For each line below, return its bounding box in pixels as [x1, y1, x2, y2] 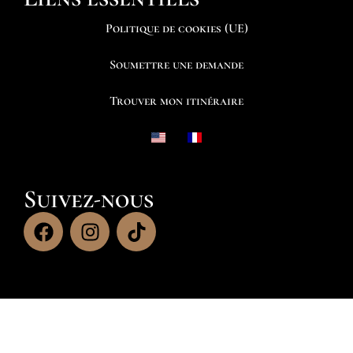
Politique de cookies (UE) [105, 20, 248, 37]
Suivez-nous [24, 184, 154, 215]
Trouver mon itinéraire [110, 93, 243, 110]
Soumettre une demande [110, 57, 243, 73]
